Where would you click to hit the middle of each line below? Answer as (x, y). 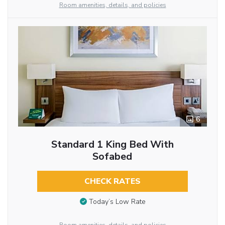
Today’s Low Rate (117, 202)
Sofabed (113, 156)
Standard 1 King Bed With (112, 144)
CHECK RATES (112, 181)
